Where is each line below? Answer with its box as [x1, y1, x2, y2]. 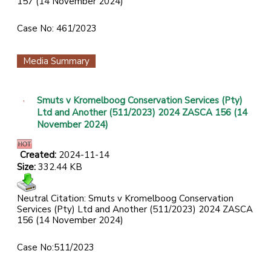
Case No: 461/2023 [17, 22, 97, 35]
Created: [20, 149, 59, 162]
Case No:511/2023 [17, 241, 94, 254]
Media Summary [23, 55, 90, 68]
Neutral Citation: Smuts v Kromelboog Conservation [17, 192, 233, 205]
